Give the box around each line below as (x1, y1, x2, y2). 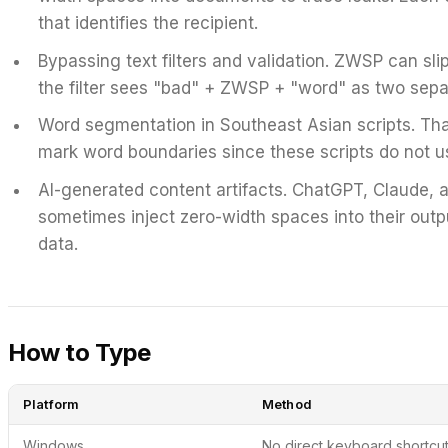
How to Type (8, 337, 151, 367)
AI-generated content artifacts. (37, 179, 287, 200)
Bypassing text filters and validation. (37, 50, 329, 71)
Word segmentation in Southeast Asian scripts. (37, 115, 415, 136)
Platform (23, 396, 80, 413)
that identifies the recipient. (37, 12, 258, 33)
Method (262, 396, 312, 413)
